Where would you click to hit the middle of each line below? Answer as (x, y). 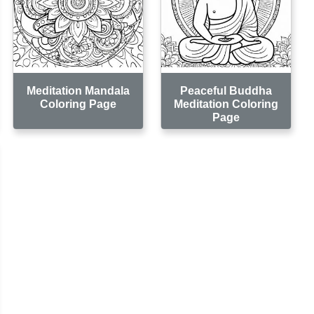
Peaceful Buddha (226, 90)
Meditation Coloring (226, 104)
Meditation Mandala (78, 90)
